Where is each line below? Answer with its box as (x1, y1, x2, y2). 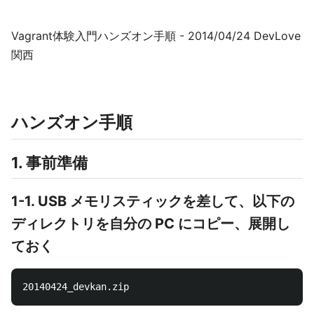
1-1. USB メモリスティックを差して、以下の (11, 193, 294, 210)
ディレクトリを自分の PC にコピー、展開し (11, 215, 290, 232)
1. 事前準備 (11, 153, 88, 172)
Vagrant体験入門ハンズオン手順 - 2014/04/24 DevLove (11, 29, 301, 43)
